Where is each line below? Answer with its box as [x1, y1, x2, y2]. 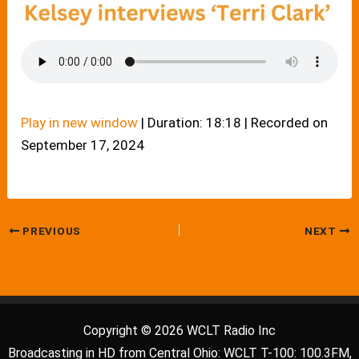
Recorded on [251, 114, 329, 131]
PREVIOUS [19, 224, 81, 238]
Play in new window [21, 114, 139, 131]
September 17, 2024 [21, 136, 145, 153]
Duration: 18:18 [147, 114, 242, 131]
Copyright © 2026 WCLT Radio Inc [83, 323, 276, 339]
